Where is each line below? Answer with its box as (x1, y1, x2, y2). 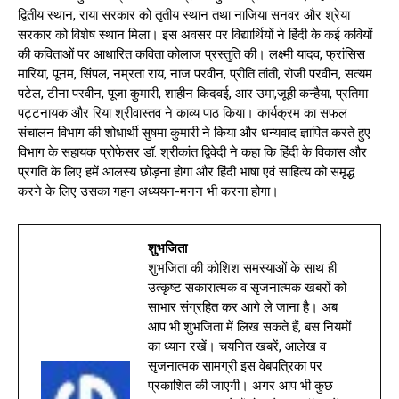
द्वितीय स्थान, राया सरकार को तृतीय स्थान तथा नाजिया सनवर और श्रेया (18, 6, 350, 23)
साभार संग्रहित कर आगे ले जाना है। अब (148, 298, 338, 315)
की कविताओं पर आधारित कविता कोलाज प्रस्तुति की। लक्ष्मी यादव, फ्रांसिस (18, 45, 365, 62)
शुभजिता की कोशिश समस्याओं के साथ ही (148, 259, 337, 276)
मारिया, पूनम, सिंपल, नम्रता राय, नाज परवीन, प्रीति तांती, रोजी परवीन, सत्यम (18, 65, 372, 82)
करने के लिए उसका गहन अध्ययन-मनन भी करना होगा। (18, 183, 279, 199)
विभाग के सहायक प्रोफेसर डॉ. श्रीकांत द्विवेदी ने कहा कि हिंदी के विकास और (18, 143, 367, 160)
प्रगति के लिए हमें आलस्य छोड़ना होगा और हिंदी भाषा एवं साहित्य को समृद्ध (18, 163, 354, 180)
